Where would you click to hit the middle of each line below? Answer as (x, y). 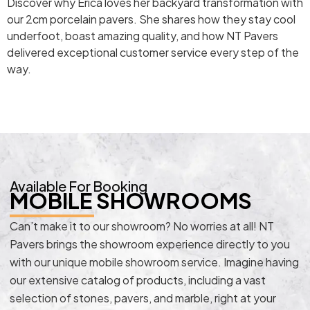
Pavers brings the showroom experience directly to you (150, 244)
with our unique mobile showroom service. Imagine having (154, 262)
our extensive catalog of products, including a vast (138, 280)
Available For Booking (79, 186)
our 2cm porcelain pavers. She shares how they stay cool (151, 19)
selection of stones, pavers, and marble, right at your (143, 298)
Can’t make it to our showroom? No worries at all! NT (142, 226)
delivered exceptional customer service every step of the (153, 53)
